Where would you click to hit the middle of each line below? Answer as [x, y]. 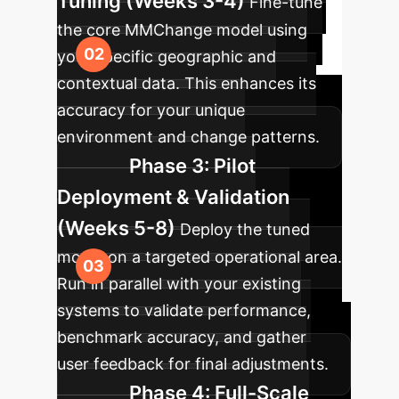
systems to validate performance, [184, 310]
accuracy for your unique [151, 110]
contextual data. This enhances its [187, 83]
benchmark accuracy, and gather [182, 337]
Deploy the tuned [245, 229]
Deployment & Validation [173, 197]
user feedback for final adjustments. [193, 364]
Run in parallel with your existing [179, 284]
